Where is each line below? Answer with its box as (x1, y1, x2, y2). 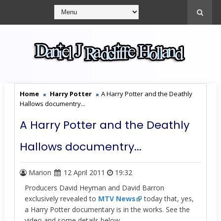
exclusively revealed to (24, 194, 98, 203)
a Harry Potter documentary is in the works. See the (24, 205, 190, 214)
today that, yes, (142, 194, 194, 203)
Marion (26, 168, 53, 177)
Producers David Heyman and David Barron (24, 183, 164, 192)
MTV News (98, 194, 136, 203)
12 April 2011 (63, 168, 105, 177)
